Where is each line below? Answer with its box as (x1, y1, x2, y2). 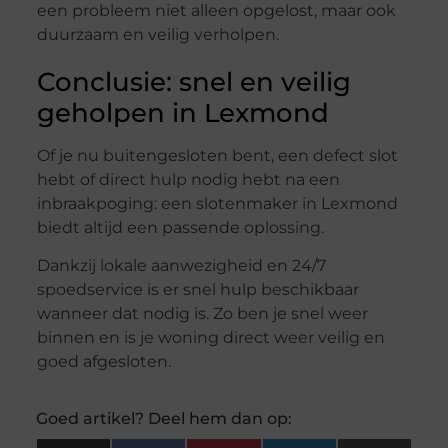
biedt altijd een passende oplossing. (36, 217, 324, 237)
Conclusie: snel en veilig (36, 65, 351, 98)
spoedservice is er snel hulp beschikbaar (36, 280, 359, 300)
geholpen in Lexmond (36, 96, 329, 129)
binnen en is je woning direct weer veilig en (36, 328, 385, 348)
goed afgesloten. (36, 352, 171, 372)
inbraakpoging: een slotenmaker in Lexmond (36, 193, 398, 213)
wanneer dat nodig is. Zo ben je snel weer (36, 304, 368, 324)
